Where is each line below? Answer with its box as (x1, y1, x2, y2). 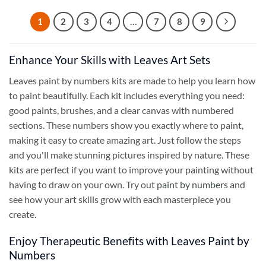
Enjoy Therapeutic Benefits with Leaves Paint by (9, 233, 249, 248)
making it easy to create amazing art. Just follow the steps (9, 134, 241, 145)
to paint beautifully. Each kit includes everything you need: (9, 89, 245, 101)
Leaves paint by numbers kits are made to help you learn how (9, 74, 255, 86)
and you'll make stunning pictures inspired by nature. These (9, 148, 249, 160)
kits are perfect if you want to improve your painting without (9, 163, 254, 175)
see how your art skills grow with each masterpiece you (9, 193, 231, 205)
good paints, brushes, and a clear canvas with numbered (9, 104, 234, 116)
